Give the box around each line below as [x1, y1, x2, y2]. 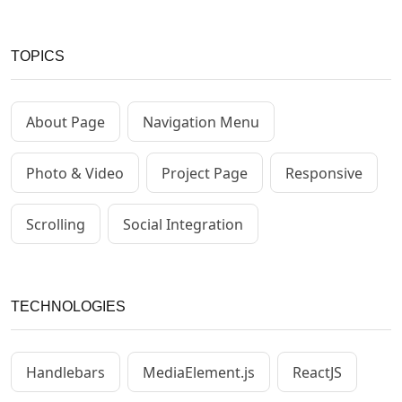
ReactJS [293, 362, 342, 382]
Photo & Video [26, 162, 124, 183]
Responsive [285, 162, 363, 183]
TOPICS [11, 48, 65, 65]
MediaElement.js [143, 362, 255, 382]
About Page [26, 111, 105, 132]
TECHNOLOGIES [11, 299, 126, 315]
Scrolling [26, 214, 85, 234]
